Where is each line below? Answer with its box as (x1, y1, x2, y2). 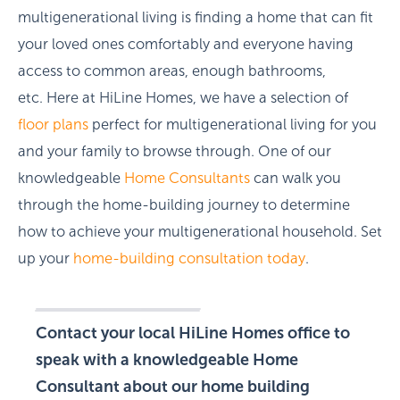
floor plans (18, 117, 88, 133)
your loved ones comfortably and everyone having (18, 37, 354, 53)
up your (18, 251, 73, 267)
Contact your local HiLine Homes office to (36, 324, 350, 343)
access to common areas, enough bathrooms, (18, 63, 326, 79)
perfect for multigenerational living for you (88, 117, 377, 133)
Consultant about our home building (36, 378, 310, 396)
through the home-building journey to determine (18, 197, 350, 213)
